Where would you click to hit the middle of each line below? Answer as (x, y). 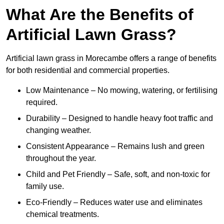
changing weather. (58, 130)
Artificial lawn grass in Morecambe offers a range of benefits (111, 58)
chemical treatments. (62, 214)
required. (42, 102)
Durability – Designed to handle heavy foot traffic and (119, 118)
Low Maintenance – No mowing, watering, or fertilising (122, 90)
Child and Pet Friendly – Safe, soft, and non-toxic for (118, 174)
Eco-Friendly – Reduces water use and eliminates (114, 202)
